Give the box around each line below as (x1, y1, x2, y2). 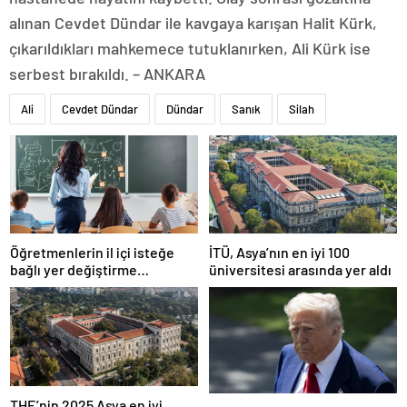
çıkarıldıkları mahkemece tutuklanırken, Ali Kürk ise (9, 38, 371, 58)
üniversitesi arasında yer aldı (209, 261, 392, 279)
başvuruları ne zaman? (10, 278, 152, 296)
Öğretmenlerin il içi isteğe (10, 243, 174, 262)
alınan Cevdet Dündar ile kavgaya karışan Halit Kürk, (9, 13, 377, 33)
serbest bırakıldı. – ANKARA (9, 64, 205, 84)
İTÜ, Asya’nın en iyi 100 (209, 243, 350, 262)
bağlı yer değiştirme (10, 261, 137, 279)
